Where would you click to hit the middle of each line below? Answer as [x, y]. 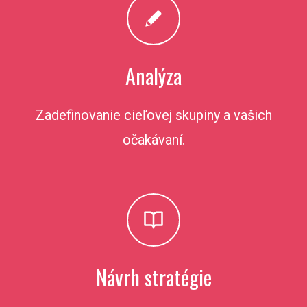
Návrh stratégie [153, 278]
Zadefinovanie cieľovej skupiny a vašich [153, 115]
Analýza [153, 76]
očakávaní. [153, 140]
